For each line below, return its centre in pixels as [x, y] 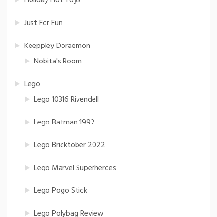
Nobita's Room [58, 62]
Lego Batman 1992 [64, 123]
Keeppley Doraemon [57, 46]
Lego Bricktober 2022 [70, 146]
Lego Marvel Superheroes [75, 168]
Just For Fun [43, 23]
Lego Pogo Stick [61, 191]
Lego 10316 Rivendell [66, 100]
